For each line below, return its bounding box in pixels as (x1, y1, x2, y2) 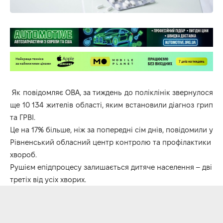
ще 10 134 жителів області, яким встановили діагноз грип (10, 100, 213, 109)
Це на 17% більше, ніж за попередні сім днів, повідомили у (10, 125, 213, 134)
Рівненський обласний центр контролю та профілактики (10, 137, 211, 146)
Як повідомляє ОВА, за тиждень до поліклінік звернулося (10, 88, 213, 97)
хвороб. (10, 150, 37, 159)
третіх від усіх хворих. (10, 175, 86, 184)
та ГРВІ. (10, 112, 35, 121)
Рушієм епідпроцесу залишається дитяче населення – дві (10, 162, 212, 171)
